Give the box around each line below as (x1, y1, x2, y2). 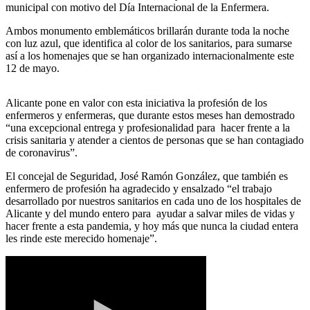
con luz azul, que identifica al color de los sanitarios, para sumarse (6, 37, 292, 49)
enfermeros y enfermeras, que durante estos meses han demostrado (6, 109, 295, 121)
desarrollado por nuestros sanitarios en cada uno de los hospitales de (6, 194, 301, 207)
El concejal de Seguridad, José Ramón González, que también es (6, 170, 288, 182)
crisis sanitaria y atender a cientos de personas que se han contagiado (6, 134, 304, 146)
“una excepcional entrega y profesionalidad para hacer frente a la (6, 121, 290, 134)
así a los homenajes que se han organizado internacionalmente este (6, 49, 294, 62)
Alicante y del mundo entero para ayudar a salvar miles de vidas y (6, 207, 295, 219)
